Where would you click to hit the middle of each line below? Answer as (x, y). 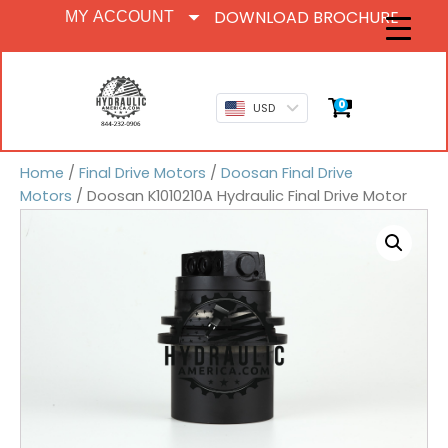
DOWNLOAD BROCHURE (306, 17)
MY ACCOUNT (119, 16)
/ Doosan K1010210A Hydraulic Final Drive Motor (239, 196)
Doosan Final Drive (287, 173)
